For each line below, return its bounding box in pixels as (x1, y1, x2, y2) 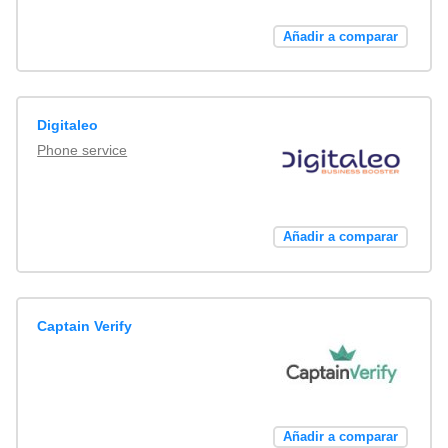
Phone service (37, 142, 128, 159)
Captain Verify (37, 317, 133, 334)
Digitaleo (37, 117, 99, 134)
